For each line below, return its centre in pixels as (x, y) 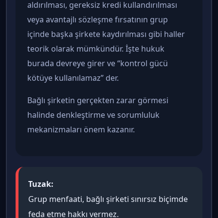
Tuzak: (41, 184)
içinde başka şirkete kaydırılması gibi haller (106, 34)
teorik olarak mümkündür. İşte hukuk (96, 49)
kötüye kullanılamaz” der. (73, 78)
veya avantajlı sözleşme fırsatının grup (98, 20)
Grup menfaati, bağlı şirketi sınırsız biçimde (108, 199)
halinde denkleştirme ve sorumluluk (93, 115)
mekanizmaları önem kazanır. (81, 130)
